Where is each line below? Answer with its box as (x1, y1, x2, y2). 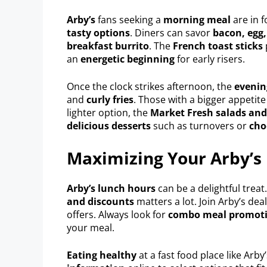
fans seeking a (95, 13, 163, 26)
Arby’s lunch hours (67, 181, 156, 195)
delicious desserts (67, 119, 151, 132)
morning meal (163, 13, 231, 26)
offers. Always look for (67, 207, 168, 221)
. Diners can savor (130, 26, 213, 39)
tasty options (67, 26, 130, 39)
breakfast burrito (67, 39, 149, 52)
